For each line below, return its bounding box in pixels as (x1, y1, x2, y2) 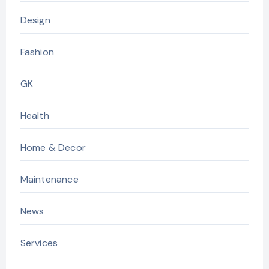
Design (20, 13, 50, 26)
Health (20, 109, 49, 122)
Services (20, 236, 58, 249)
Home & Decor (20, 141, 86, 154)
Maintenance (20, 172, 79, 186)
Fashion (20, 45, 54, 58)
